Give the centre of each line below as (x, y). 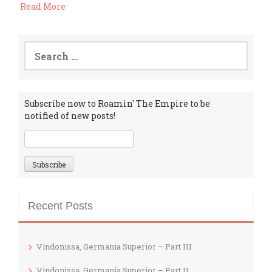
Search (39, 47)
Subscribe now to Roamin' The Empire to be (117, 104)
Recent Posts (60, 206)
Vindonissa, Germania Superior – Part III (114, 246)
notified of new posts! (70, 116)
